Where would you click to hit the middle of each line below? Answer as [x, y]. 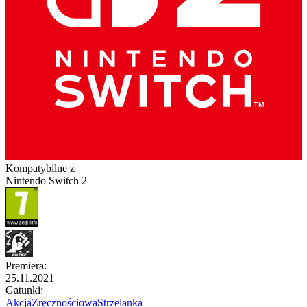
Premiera [25, 265]
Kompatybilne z [40, 168]
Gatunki [23, 290]
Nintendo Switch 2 [46, 180]
